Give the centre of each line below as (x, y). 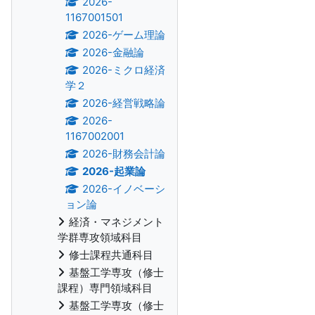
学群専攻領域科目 (100, 237)
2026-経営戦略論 (123, 103)
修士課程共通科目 (111, 255)
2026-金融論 (113, 52)
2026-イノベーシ (123, 189)
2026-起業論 (114, 171)
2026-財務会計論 (123, 154)
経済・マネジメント (116, 222)
